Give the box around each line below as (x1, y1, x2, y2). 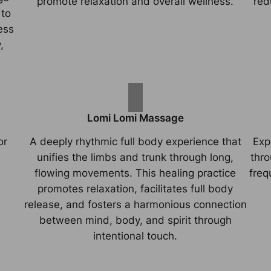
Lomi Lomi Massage (87, 111, 184, 124)
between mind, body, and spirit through (39, 214, 232, 226)
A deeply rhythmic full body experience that (29, 135, 241, 148)
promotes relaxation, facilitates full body (38, 182, 233, 195)
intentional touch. (93, 229, 178, 242)
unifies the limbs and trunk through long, (37, 151, 234, 163)
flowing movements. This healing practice (34, 166, 237, 179)
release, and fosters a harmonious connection (24, 198, 247, 211)
